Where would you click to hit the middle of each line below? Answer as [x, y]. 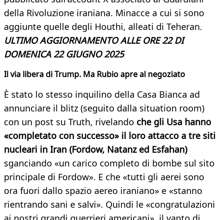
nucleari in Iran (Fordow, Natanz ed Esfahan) [96, 150]
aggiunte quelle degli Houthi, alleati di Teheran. [103, 27]
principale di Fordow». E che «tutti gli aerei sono [104, 177]
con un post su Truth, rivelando [70, 122]
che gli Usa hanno [174, 122]
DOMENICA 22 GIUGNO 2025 [64, 54]
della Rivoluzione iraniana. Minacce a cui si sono [104, 13]
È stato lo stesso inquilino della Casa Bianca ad [102, 95]
